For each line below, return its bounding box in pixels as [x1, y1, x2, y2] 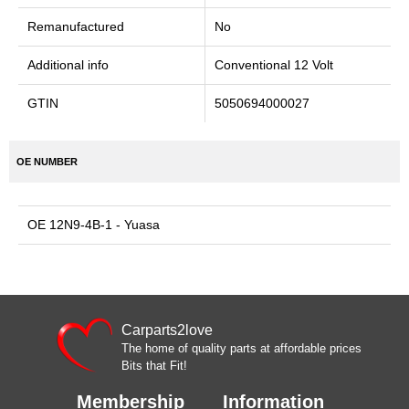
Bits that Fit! [121, 359, 187, 372]
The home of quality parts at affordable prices [121, 341, 362, 355]
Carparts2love [121, 322, 213, 338]
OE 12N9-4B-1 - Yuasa [27, 217, 160, 232]
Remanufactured [27, 19, 124, 34]
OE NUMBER [16, 156, 78, 167]
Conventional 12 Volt [215, 58, 333, 72]
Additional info [27, 58, 109, 72]
